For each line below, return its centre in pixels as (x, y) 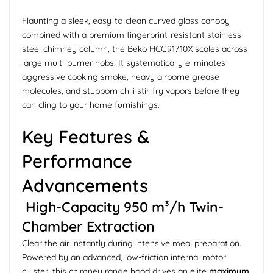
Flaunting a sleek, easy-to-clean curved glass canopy (126, 20)
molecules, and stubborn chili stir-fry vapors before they (131, 90)
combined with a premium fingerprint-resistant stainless (132, 34)
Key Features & (86, 136)
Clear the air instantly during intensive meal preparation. (132, 243)
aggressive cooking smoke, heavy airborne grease (121, 76)
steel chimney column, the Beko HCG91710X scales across (135, 48)
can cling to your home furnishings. (91, 105)
